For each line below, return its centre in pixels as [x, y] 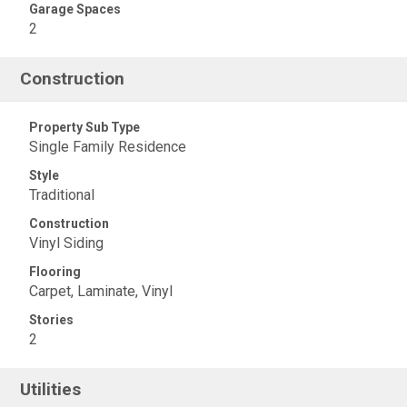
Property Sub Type [84, 127]
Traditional [62, 195]
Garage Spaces [75, 9]
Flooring [55, 272]
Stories [51, 320]
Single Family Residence [108, 147]
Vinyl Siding [66, 243]
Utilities [51, 389]
